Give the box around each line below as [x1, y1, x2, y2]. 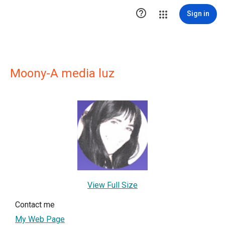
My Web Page [15, 214, 65, 224]
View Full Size [87, 180, 138, 190]
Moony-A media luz [10, 66, 115, 80]
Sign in [187, 10, 209, 18]
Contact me [15, 199, 55, 209]
